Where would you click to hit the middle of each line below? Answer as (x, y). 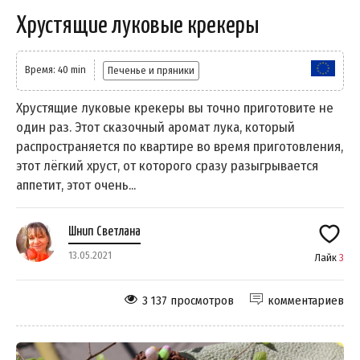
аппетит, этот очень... (76, 186)
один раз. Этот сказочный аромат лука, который (155, 128)
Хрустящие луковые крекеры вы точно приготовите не (175, 108)
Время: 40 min (55, 70)
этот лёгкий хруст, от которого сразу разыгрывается (167, 166)
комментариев (306, 301)
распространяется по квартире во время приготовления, (180, 147)
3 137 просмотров (188, 301)
